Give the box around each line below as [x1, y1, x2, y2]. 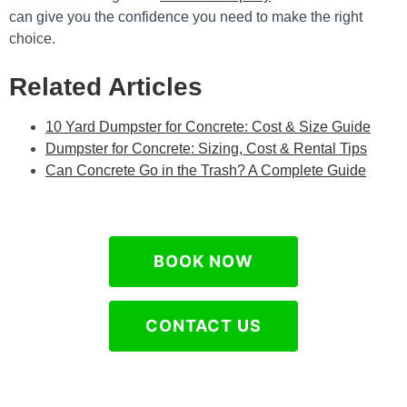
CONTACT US [145, 316, 262, 335]
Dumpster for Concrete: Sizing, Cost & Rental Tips [45, 141, 367, 156]
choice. [9, 31, 55, 46]
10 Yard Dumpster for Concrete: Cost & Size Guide [45, 119, 371, 134]
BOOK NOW [154, 252, 253, 271]
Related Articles [9, 73, 203, 101]
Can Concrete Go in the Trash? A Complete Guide [45, 163, 366, 178]
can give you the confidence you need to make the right [9, 9, 362, 25]
